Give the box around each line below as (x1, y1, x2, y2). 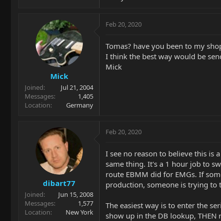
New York (66, 208, 93, 217)
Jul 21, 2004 (61, 82, 93, 92)
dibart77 (42, 178, 75, 188)
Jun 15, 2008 (58, 190, 93, 199)
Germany (66, 100, 93, 110)
